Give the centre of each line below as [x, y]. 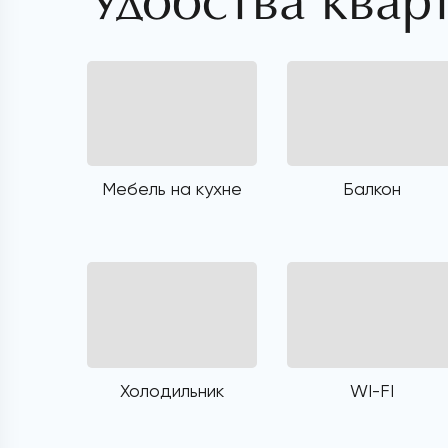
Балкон [372, 189]
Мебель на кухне [172, 189]
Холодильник [172, 390]
